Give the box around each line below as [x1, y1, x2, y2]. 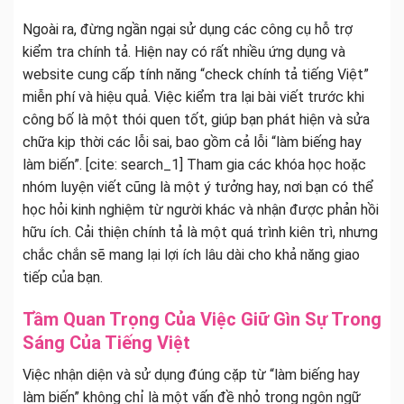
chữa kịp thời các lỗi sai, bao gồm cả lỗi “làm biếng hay [23, 133, 362, 151]
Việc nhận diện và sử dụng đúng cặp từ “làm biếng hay [23, 366, 360, 384]
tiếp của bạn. [23, 269, 103, 287]
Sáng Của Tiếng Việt [23, 332, 190, 354]
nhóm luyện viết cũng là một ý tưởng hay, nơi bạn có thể [23, 179, 373, 197]
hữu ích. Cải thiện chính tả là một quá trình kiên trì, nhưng [23, 224, 378, 242]
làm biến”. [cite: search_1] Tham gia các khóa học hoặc [23, 156, 366, 174]
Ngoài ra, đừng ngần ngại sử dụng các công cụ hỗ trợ [23, 21, 353, 39]
